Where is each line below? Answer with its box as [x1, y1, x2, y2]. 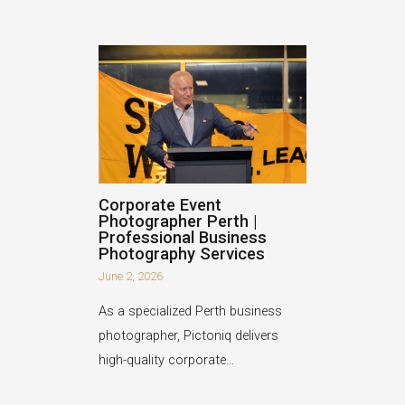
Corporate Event [99, 194, 222, 214]
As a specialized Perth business [99, 302, 283, 319]
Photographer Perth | [99, 211, 259, 231]
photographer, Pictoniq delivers [99, 326, 279, 344]
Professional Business [99, 227, 268, 247]
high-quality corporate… [99, 351, 235, 368]
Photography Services [99, 243, 266, 263]
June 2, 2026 [99, 268, 164, 283]
